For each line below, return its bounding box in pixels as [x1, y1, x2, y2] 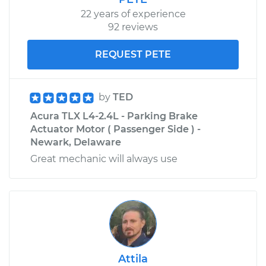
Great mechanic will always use [30, 153, 178, 164]
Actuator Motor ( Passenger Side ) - [30, 123, 201, 135]
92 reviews [108, 21, 158, 33]
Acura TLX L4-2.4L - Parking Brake [30, 110, 198, 122]
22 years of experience [80, 8, 186, 20]
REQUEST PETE [95, 48, 171, 60]
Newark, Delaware [30, 136, 121, 148]
